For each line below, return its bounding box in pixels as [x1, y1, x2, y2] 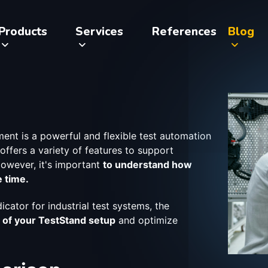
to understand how [103, 159, 192, 171]
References [151, 23, 217, 39]
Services [75, 23, 124, 39]
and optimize [115, 214, 178, 227]
